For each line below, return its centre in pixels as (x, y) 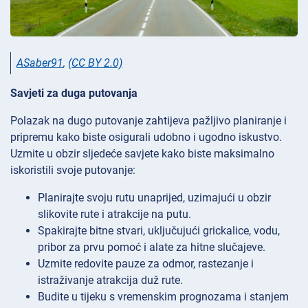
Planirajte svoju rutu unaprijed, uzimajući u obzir (154, 198)
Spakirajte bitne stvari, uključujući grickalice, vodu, (159, 231)
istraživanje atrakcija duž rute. (110, 280)
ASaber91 (40, 63)
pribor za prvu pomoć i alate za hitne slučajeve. (152, 247)
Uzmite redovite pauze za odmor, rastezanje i (146, 264)
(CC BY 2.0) (95, 63)
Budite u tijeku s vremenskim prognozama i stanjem (163, 297)
